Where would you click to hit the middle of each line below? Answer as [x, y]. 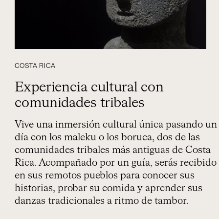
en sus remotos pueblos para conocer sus [105, 175]
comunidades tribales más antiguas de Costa [113, 150]
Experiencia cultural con [89, 88]
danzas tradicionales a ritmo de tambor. [101, 201]
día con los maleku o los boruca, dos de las [107, 137]
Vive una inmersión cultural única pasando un [116, 125]
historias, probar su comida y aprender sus [109, 188]
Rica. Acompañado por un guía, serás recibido [116, 163]
